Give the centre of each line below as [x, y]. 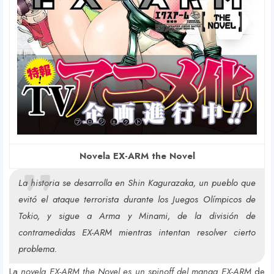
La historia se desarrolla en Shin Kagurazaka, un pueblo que [137, 183]
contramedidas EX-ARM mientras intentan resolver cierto [137, 233]
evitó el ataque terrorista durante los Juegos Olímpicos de [137, 200]
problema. [38, 249]
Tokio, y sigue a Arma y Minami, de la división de [137, 216]
